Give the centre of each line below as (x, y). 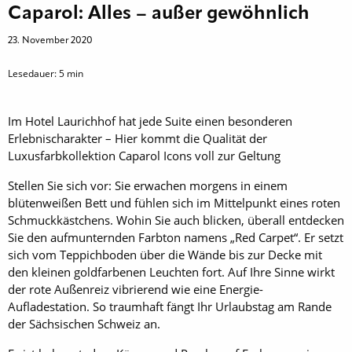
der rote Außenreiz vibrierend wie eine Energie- (136, 289)
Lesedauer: (33, 73)
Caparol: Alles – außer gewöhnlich (159, 14)
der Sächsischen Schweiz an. (84, 323)
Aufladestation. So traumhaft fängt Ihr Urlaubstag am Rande (170, 306)
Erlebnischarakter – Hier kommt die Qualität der (137, 138)
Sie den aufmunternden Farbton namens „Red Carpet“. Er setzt (176, 237)
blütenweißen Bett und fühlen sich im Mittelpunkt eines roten (174, 202)
